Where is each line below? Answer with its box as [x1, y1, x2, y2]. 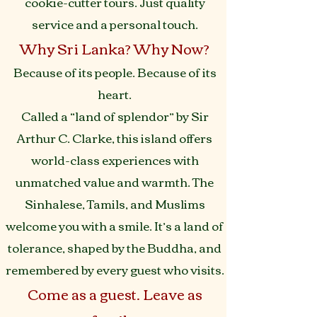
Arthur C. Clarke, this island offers [17, 127, 212, 149]
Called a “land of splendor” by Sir [21, 105, 209, 127]
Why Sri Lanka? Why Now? [20, 35, 209, 61]
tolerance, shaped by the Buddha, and [8, 236, 221, 258]
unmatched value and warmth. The [16, 171, 214, 192]
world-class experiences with [30, 149, 199, 171]
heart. [98, 83, 132, 105]
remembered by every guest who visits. [5, 258, 224, 280]
